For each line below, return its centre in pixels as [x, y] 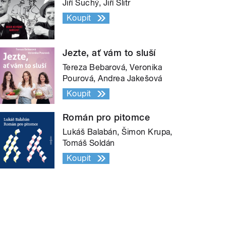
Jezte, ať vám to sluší [109, 52]
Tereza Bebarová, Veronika [112, 67]
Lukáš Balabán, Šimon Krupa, [118, 132]
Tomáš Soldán [89, 143]
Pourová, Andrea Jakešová [112, 78]
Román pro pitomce [106, 117]
